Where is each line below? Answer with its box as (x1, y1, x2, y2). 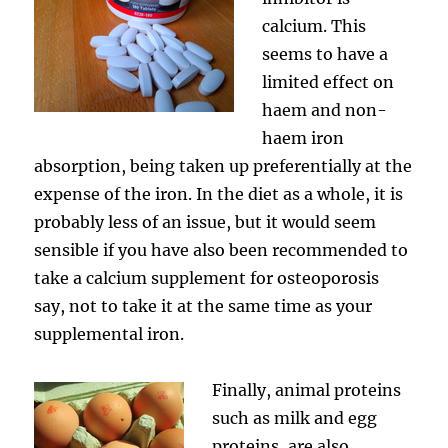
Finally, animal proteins (212, 379, 402, 400)
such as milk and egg (212, 407, 378, 428)
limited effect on (262, 71, 395, 92)
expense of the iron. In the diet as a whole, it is (34, 183, 404, 204)
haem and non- (262, 99, 388, 120)
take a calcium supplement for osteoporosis (34, 267, 380, 288)
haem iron (262, 127, 345, 148)
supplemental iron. (34, 323, 185, 344)
